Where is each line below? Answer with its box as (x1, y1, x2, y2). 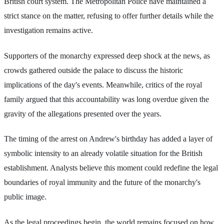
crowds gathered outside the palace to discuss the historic (4, 65, 183, 74)
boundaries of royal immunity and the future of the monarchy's (4, 178, 200, 187)
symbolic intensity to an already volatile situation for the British (4, 149, 202, 158)
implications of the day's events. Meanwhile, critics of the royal (4, 80, 202, 89)
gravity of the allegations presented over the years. (4, 109, 161, 118)
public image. (4, 192, 46, 201)
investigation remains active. (4, 26, 93, 35)
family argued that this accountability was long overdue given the (4, 94, 209, 103)
